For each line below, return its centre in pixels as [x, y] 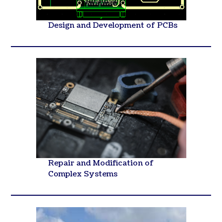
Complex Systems [83, 174]
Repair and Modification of [101, 164]
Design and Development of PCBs [112, 25]
